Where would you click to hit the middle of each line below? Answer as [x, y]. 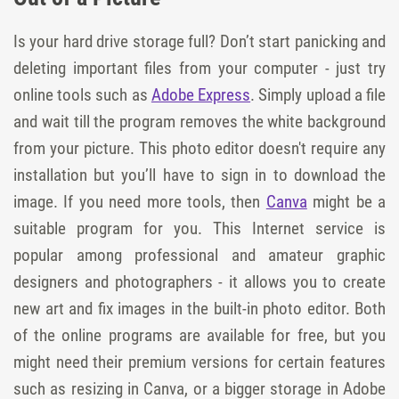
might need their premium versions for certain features [199, 362]
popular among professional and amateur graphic [199, 255]
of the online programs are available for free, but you [199, 335]
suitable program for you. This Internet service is [199, 228]
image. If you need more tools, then [140, 201]
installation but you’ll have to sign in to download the [199, 175]
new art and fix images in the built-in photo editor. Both [199, 308]
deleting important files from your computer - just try [199, 68]
